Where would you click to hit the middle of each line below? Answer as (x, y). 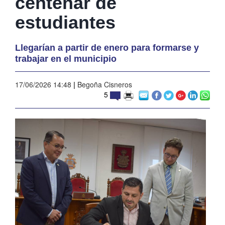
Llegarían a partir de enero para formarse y (107, 47)
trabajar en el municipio (66, 59)
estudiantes (65, 22)
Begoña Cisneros (104, 84)
